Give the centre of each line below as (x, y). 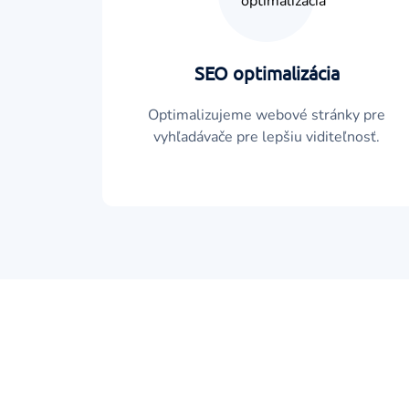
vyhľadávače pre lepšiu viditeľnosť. (267, 137)
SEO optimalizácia (267, 73)
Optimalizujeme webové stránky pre (267, 115)
